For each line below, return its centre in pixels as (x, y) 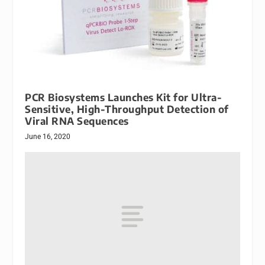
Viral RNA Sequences (77, 121)
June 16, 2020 (48, 137)
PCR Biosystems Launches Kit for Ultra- (124, 98)
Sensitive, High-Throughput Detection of (127, 109)
